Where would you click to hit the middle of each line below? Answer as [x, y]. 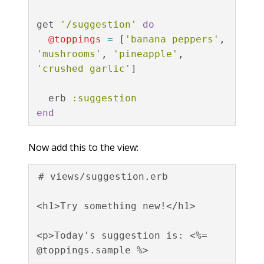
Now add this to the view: [83, 147]
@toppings [75, 39]
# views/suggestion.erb [103, 176]
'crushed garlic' [83, 69]
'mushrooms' [69, 54]
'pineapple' [145, 54]
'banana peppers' [172, 39]
